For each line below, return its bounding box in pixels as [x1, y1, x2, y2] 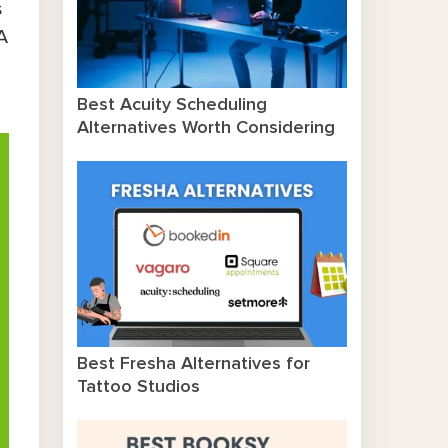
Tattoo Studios [76, 377, 200, 396]
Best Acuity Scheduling [76, 95, 267, 114]
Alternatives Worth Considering [76, 118, 335, 137]
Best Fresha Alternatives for [76, 354, 310, 373]
